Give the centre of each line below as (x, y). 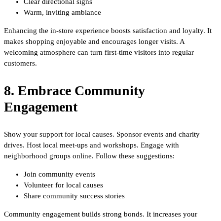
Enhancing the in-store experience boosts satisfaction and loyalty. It (108, 30)
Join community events (59, 174)
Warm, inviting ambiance (62, 12)
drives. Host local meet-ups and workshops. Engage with (92, 145)
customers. (20, 63)
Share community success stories (74, 196)
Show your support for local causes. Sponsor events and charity (102, 134)
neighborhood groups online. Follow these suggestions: (89, 156)
